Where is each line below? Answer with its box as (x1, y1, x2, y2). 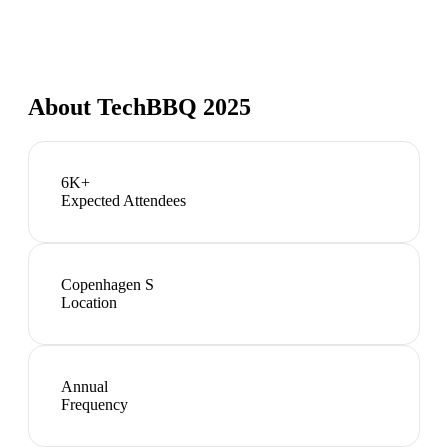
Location (61, 293, 117, 311)
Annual (61, 377, 108, 395)
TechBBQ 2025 (97, 93, 251, 120)
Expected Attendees (61, 191, 186, 209)
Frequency (61, 395, 128, 413)
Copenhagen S (61, 275, 154, 293)
